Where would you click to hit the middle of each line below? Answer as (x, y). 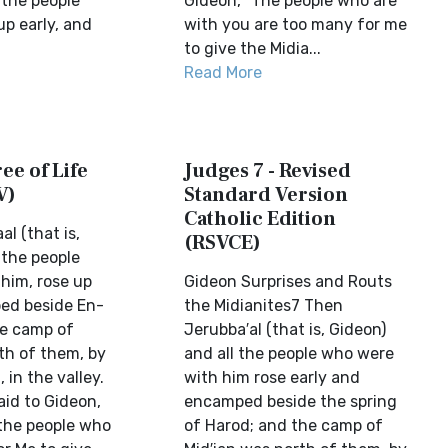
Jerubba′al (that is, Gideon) (285, 329)
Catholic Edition (260, 219)
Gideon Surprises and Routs (288, 281)
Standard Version (266, 195)
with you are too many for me (296, 24)
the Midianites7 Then (264, 305)
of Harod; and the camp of (284, 425)
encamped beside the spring (291, 401)
